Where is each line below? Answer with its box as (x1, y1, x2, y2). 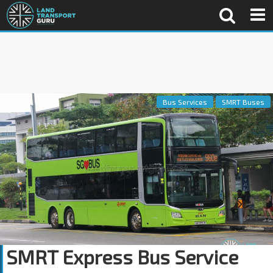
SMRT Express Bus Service (6, 245, 238, 269)
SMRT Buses (222, 97, 264, 106)
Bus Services (163, 97, 207, 106)
